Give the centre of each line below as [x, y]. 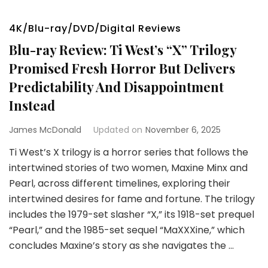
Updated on [118, 130]
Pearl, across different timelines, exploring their [120, 183]
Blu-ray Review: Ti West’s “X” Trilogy [123, 50]
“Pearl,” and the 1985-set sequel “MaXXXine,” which [127, 230]
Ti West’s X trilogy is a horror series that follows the [129, 152]
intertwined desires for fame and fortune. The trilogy [132, 199]
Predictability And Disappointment [116, 87]
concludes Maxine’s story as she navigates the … [121, 246]
